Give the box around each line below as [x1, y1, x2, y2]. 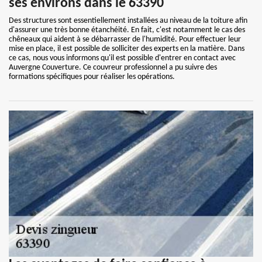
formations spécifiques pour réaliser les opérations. [9, 73, 175, 81]
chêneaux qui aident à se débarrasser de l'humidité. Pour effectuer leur [9, 35, 241, 44]
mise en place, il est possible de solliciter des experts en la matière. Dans [9, 44, 244, 53]
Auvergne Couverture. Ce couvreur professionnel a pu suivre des [9, 63, 217, 72]
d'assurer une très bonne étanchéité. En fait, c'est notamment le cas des [9, 26, 245, 35]
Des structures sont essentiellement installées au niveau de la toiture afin [9, 16, 247, 25]
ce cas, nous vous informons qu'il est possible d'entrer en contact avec [9, 54, 236, 63]
